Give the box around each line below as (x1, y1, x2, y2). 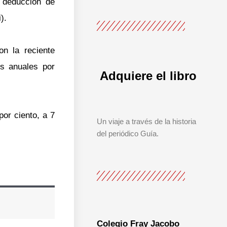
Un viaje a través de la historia (96, 117, 196, 126)
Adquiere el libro (99, 68, 197, 83)
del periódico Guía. (96, 129, 159, 138)
